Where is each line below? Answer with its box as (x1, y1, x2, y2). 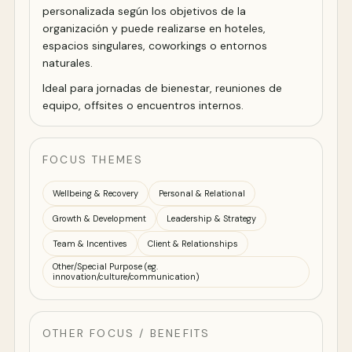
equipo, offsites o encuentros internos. (42, 98, 244, 113)
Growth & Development (53, 212, 146, 224)
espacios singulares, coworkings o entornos (42, 38, 267, 53)
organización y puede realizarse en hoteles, (42, 21, 266, 36)
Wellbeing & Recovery (53, 187, 138, 199)
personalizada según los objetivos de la (42, 4, 246, 19)
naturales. (42, 56, 93, 71)
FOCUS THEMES (42, 152, 144, 167)
